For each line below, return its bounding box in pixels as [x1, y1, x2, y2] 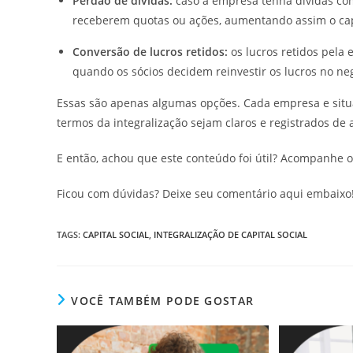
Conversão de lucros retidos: [72, 44, 228, 59]
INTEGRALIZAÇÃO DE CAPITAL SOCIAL [154, 229, 307, 240]
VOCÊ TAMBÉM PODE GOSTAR [71, 293, 255, 308]
